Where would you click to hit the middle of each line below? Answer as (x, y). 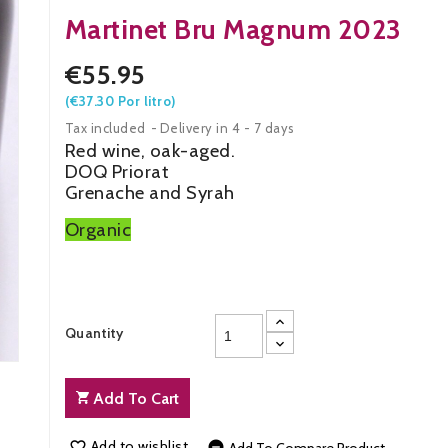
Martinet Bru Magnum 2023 (233, 30)
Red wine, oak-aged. (150, 151)
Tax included (107, 128)
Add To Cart (135, 399)
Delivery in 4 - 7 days (227, 128)
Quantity (94, 333)
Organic (98, 230)
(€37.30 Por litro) (120, 101)
